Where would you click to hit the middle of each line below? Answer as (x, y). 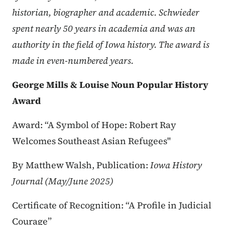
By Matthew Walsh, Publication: (81, 165)
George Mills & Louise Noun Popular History (110, 85)
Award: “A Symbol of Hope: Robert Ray (94, 125)
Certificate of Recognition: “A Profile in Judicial (112, 205)
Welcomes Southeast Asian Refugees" (91, 141)
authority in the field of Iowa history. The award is (111, 45)
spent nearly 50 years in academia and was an (104, 29)
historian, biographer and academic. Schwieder (106, 13)
